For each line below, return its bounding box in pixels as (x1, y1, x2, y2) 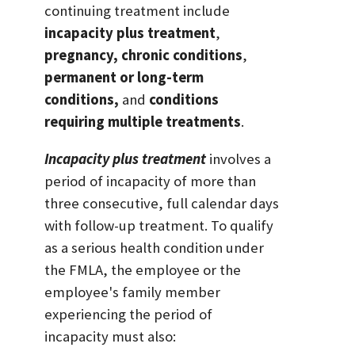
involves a (206, 149, 271, 168)
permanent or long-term (44, 67, 204, 86)
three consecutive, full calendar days (44, 193, 279, 212)
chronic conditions (121, 45, 242, 64)
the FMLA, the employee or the (44, 260, 241, 279)
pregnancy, (44, 45, 118, 64)
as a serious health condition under (44, 238, 264, 257)
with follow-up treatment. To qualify (44, 216, 273, 235)
